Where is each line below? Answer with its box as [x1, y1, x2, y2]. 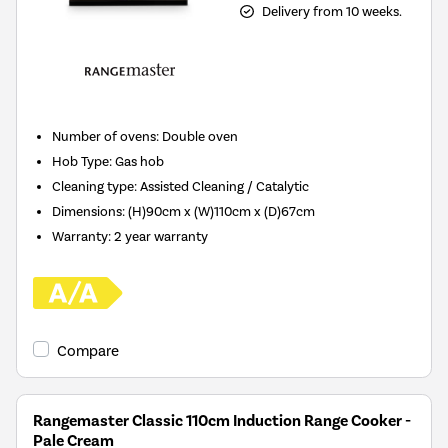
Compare [57, 342, 119, 361]
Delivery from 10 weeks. [261, 3, 402, 19]
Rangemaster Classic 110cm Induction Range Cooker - [33, 411, 411, 432]
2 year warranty [114, 228, 209, 245]
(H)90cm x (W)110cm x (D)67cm [128, 203, 316, 220]
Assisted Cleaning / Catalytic [140, 178, 310, 195]
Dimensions [52, 203, 123, 220]
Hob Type [52, 153, 110, 170]
